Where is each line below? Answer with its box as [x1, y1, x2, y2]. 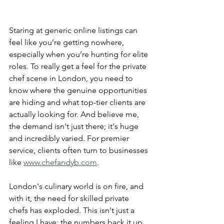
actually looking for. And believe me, [9, 109, 141, 119]
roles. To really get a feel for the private [9, 61, 148, 71]
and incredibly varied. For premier [9, 133, 131, 143]
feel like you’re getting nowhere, [9, 37, 126, 47]
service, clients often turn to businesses [9, 145, 150, 155]
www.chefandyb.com [23, 157, 97, 167]
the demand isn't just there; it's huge [9, 121, 140, 131]
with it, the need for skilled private [9, 193, 131, 203]
